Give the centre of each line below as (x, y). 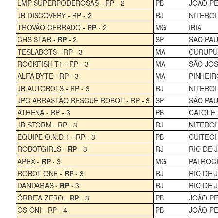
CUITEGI (202, 136)
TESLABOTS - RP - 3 (50, 51)
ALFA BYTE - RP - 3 (48, 76)
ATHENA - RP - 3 (44, 112)
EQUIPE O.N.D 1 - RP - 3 (56, 136)
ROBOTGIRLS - (42, 149)
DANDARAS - (38, 185)
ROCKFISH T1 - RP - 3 (53, 64)
